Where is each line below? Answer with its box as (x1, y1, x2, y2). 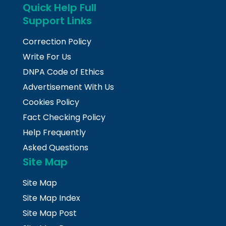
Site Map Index (23, 192, 80, 204)
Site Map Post (23, 207, 77, 219)
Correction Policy (23, 36, 91, 48)
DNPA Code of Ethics (23, 66, 104, 78)
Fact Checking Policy (23, 111, 105, 124)
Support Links (23, 14, 92, 28)
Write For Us (23, 51, 71, 63)
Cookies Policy (23, 96, 79, 108)
